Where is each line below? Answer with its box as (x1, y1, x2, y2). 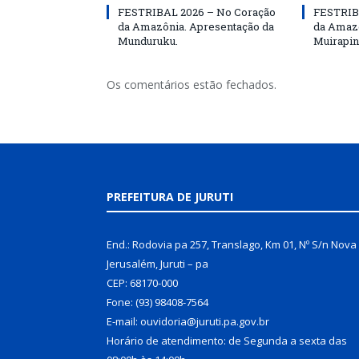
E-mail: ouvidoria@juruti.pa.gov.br (107, 313, 269, 329)
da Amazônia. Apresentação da (118, 18, 274, 34)
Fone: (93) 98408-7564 (107, 294, 208, 309)
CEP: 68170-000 (107, 275, 178, 290)
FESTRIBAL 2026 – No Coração (118, 4, 276, 19)
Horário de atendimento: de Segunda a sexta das (107, 333, 347, 348)
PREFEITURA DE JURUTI (107, 188, 233, 204)
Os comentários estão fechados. (107, 76, 276, 92)
